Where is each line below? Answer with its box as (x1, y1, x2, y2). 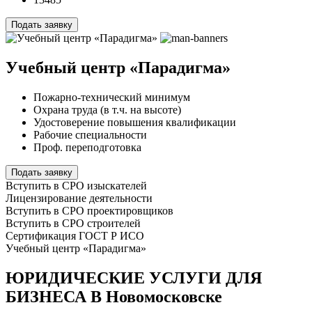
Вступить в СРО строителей (6, 217, 141, 229)
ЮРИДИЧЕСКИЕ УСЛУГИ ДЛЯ (6, 268, 262, 287)
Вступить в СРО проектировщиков (6, 204, 173, 217)
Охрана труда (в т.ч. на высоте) (33, 103, 181, 116)
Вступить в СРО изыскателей (6, 179, 147, 192)
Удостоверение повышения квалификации (33, 116, 236, 128)
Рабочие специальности (33, 128, 147, 141)
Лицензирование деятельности (6, 192, 153, 204)
